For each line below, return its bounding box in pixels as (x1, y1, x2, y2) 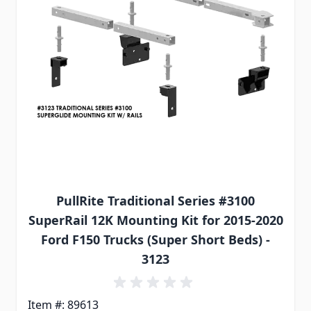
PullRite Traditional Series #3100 (56, 192, 255, 209)
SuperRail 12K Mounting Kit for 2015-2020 (28, 211, 283, 228)
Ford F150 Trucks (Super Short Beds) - (41, 230, 270, 248)
